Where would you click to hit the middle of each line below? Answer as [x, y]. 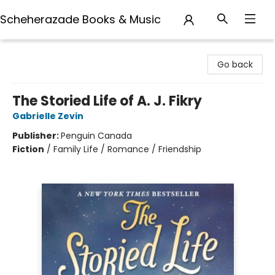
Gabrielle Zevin [48, 116]
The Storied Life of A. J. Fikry [107, 101]
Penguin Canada [96, 136]
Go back [235, 64]
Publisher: [37, 136]
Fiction [28, 149]
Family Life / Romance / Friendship [127, 149]
